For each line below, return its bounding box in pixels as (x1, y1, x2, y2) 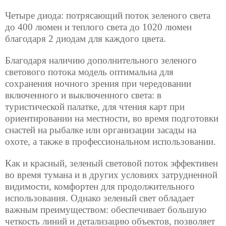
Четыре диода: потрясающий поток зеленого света (5, 10, 210, 21)
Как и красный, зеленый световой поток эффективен (5, 157, 218, 168)
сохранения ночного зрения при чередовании (5, 78, 191, 89)
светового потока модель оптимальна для (5, 66, 174, 77)
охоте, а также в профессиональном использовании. (5, 136, 216, 147)
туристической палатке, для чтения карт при (5, 101, 185, 112)
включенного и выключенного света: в (5, 89, 161, 100)
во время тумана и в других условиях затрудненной (5, 169, 217, 180)
